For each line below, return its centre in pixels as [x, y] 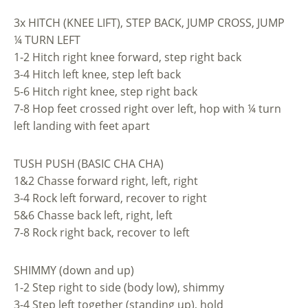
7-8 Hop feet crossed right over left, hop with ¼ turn [147, 108]
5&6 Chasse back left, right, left [93, 215]
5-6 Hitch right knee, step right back [106, 91]
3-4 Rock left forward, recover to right [110, 198]
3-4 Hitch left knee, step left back [97, 74]
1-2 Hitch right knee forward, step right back [128, 57]
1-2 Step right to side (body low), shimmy [119, 287]
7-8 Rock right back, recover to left [102, 232]
